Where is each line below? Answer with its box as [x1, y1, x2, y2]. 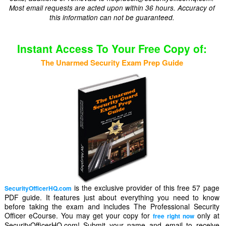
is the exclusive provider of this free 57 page [71, 183, 219, 193]
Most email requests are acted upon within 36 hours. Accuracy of [9, 3, 215, 13]
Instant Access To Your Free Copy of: [17, 41, 207, 56]
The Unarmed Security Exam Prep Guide [40, 57, 183, 68]
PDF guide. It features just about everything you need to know [4, 192, 219, 202]
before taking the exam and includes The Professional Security [4, 201, 219, 211]
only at [194, 210, 219, 220]
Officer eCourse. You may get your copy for [4, 210, 153, 220]
